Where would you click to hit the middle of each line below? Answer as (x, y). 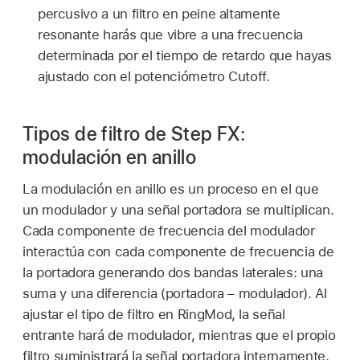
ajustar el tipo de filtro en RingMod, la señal (154, 315)
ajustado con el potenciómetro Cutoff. (153, 76)
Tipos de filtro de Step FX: (134, 133)
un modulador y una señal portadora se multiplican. (178, 210)
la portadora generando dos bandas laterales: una (173, 273)
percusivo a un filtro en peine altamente (159, 13)
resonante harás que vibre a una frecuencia (170, 34)
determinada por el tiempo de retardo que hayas (184, 55)
